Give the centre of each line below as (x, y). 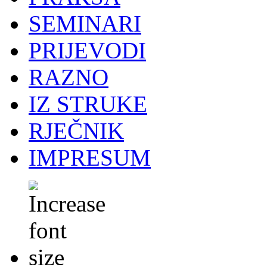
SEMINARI (85, 23)
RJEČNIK (76, 131)
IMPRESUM (90, 157)
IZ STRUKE (88, 104)
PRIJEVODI (87, 50)
